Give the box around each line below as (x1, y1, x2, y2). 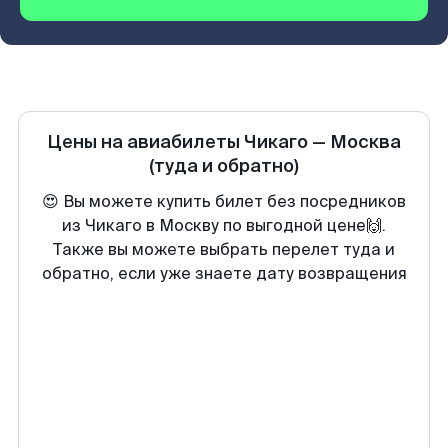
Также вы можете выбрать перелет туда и (53, 239, 395, 260)
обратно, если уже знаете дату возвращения (41, 263, 407, 284)
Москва (330, 130, 401, 154)
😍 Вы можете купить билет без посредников (42, 191, 406, 212)
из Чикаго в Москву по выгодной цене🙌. (62, 215, 386, 236)
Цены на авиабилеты (47, 130, 244, 154)
